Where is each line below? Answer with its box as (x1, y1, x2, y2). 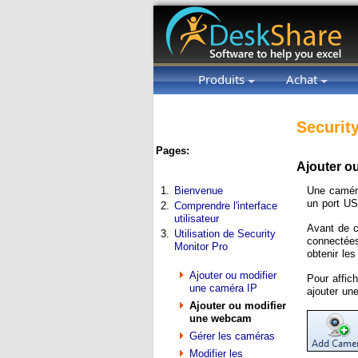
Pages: (156, 144, 189, 157)
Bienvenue (174, 184, 223, 197)
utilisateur (174, 212, 219, 225)
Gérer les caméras (189, 330, 275, 343)
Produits (198, 71, 248, 87)
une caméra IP (189, 282, 257, 295)
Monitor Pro (174, 240, 228, 253)
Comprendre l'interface (174, 199, 277, 212)
